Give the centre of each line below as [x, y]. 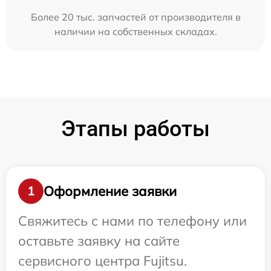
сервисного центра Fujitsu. [103, 261]
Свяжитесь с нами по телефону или [132, 221]
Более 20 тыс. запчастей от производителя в [135, 17]
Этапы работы [135, 129]
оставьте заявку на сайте [99, 241]
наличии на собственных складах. [135, 31]
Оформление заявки [110, 191]
